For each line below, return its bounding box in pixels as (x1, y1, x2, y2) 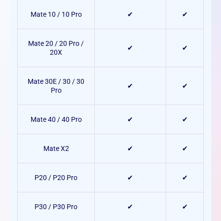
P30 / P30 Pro (35, 203, 77, 211)
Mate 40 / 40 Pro (30, 115, 82, 124)
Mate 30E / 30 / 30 (28, 77, 84, 86)
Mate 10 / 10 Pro (30, 10, 82, 19)
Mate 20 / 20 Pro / (28, 39, 84, 48)
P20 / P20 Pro (35, 174, 77, 182)
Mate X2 (43, 145, 69, 153)
